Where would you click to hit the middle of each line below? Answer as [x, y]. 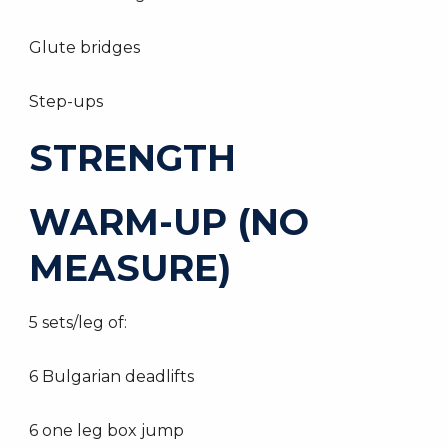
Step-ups [66, 101]
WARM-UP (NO [169, 222]
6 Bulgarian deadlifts [111, 376]
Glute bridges [84, 47]
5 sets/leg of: [78, 322]
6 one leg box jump [106, 430]
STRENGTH [132, 158]
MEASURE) [130, 268]
